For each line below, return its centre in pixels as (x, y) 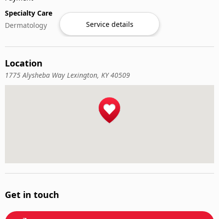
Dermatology (26, 25)
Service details (109, 24)
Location (24, 63)
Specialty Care (29, 13)
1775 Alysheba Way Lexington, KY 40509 (67, 75)
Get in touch (32, 195)
